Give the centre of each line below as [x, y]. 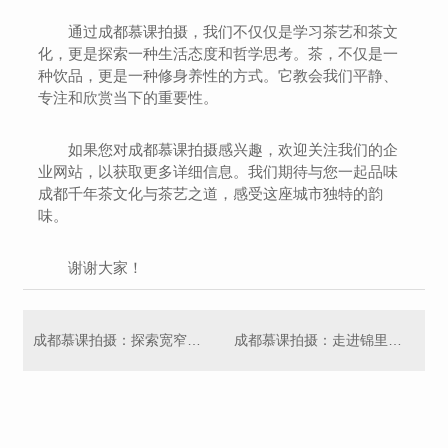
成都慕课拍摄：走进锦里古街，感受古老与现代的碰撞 [395, 340]
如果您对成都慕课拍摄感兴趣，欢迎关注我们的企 [233, 149]
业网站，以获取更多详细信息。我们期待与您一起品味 [218, 171]
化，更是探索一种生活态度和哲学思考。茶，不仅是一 [218, 53]
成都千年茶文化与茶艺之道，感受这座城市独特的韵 [211, 193]
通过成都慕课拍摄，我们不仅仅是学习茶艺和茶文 [233, 31]
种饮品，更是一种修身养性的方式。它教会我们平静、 [218, 75]
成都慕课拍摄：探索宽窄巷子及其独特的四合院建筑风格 [194, 340]
